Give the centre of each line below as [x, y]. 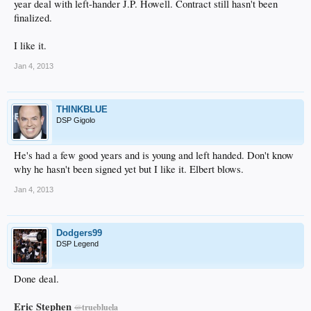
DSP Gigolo [76, 120]
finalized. [33, 17]
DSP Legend [77, 243]
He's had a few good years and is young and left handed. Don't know [154, 155]
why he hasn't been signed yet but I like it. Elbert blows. [129, 169]
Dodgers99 [79, 233]
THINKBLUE [82, 109]
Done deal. [36, 278]
